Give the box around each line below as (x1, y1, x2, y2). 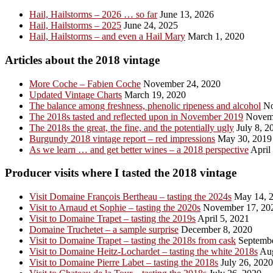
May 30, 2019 (215, 133, 272, 144)
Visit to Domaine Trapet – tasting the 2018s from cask (29, 235, 236, 246)
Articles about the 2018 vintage (5, 53, 160, 66)
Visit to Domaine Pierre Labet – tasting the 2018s (29, 257, 218, 268)
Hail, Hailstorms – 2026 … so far (29, 9, 157, 20)
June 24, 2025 (121, 20, 178, 31)
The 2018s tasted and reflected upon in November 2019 (29, 111, 243, 122)
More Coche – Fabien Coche (29, 78, 141, 89)
